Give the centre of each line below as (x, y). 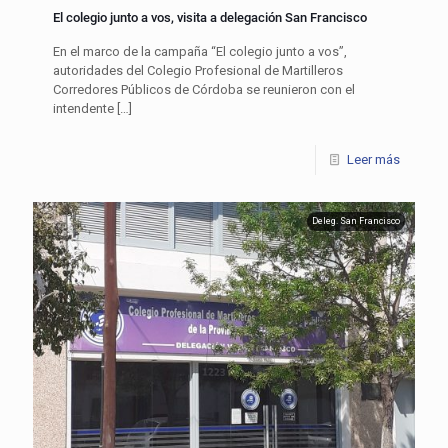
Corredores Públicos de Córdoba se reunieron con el (204, 89)
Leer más (373, 159)
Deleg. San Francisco (356, 220)
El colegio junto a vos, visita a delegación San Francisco (210, 17)
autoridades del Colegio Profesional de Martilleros (198, 70)
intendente (83, 108)
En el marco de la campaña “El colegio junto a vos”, (200, 51)
